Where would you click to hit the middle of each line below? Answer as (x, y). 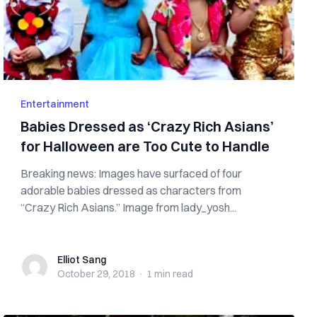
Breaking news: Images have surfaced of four (132, 173)
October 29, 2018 (97, 274)
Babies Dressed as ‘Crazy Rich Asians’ (148, 126)
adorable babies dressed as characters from (131, 190)
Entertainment (55, 104)
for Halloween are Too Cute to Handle (145, 146)
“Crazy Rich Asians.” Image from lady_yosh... (129, 207)
